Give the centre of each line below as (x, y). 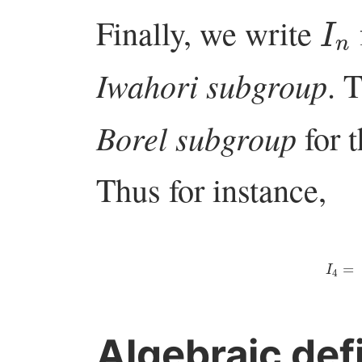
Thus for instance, (211, 189)
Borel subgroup (196, 137)
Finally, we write (208, 32)
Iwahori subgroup (212, 84)
